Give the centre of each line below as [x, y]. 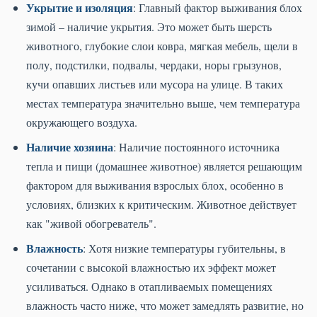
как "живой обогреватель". [91, 224]
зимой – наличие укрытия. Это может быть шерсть [149, 27]
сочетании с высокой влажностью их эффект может [151, 267]
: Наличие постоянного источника [196, 147]
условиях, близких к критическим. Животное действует [161, 204]
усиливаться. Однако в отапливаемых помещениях [149, 287]
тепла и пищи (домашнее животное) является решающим [164, 166]
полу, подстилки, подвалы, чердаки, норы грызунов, [154, 65]
